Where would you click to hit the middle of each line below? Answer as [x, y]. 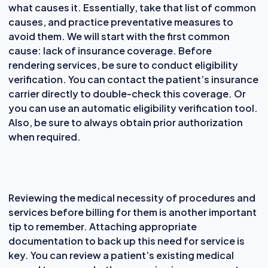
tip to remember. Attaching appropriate [103, 226]
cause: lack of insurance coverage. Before [110, 50]
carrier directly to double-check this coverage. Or [127, 93]
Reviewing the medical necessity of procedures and [132, 197]
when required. [45, 136]
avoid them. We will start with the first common [119, 36]
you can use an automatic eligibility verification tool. [133, 108]
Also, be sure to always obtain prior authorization [126, 122]
